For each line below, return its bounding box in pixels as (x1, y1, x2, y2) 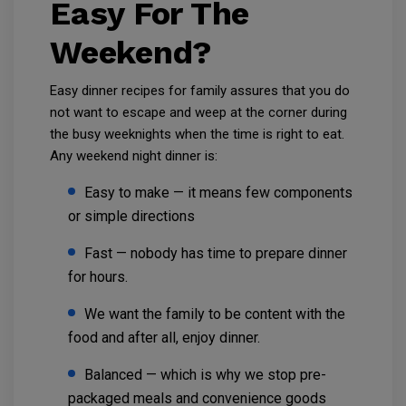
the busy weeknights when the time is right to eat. (50, 126, 344, 143)
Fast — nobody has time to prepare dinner (84, 245, 347, 263)
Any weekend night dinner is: (50, 148, 217, 165)
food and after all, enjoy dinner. (68, 329, 260, 347)
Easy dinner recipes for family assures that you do (50, 82, 350, 100)
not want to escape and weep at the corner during (50, 104, 347, 121)
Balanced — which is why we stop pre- (84, 366, 326, 384)
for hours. (68, 268, 128, 286)
